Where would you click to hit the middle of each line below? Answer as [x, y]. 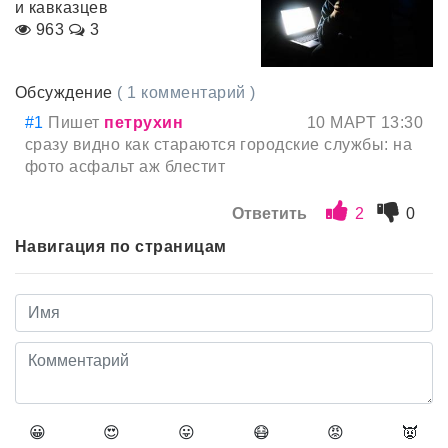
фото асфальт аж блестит [125, 167]
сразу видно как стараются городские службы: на [219, 145]
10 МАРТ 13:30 [364, 123]
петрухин [144, 123]
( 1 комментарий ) [186, 93]
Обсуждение [66, 93]
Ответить [270, 214]
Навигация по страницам [121, 247]
